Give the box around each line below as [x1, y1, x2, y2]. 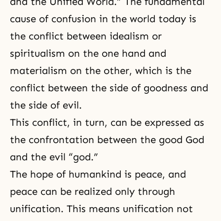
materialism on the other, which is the [10, 65, 191, 76]
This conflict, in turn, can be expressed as [10, 116, 204, 128]
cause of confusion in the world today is [10, 13, 196, 25]
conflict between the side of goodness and [10, 82, 208, 94]
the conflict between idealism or [10, 30, 162, 42]
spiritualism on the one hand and [10, 47, 166, 59]
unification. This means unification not [10, 203, 193, 215]
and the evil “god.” [10, 151, 101, 163]
